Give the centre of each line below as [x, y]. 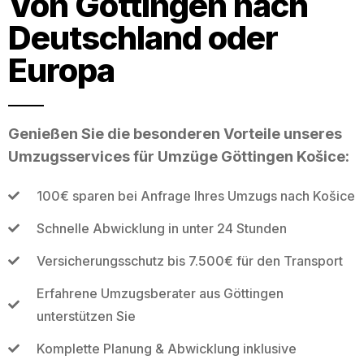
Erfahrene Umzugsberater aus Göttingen [160, 293]
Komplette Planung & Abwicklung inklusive [166, 348]
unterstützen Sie [86, 316]
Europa [61, 70]
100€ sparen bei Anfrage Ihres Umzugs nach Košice [195, 195]
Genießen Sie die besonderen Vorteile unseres [175, 133]
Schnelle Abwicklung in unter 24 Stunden [161, 228]
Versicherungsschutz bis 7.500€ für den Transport [189, 260]
